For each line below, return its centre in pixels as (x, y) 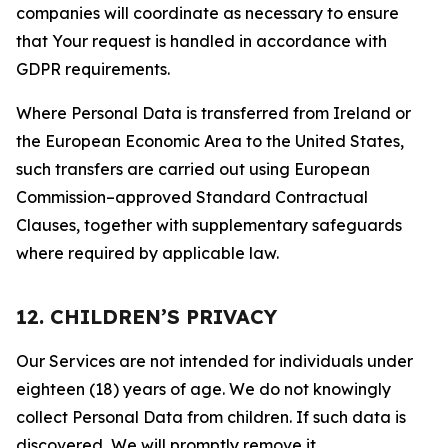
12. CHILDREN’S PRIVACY (146, 316)
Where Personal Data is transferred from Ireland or (213, 113)
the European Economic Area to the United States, (210, 141)
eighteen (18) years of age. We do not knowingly (203, 389)
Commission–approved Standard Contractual (192, 197)
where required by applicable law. (147, 253)
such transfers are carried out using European (193, 169)
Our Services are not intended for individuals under (214, 361)
